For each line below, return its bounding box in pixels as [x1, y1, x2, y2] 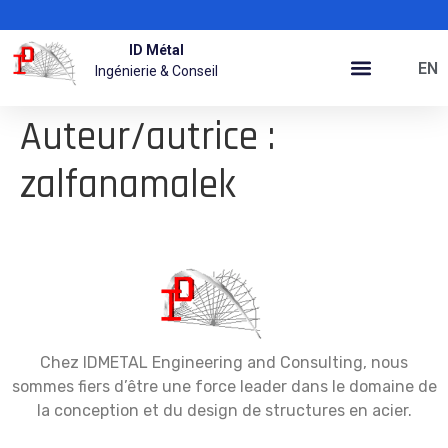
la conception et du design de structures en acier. [36, 401, 412, 421]
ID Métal [129, 42, 184, 58]
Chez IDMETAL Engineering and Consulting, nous [40, 353, 408, 373]
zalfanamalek [20, 160, 236, 212]
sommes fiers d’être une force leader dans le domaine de [11, 377, 437, 397]
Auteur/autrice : [20, 112, 275, 164]
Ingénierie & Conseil [95, 63, 218, 79]
